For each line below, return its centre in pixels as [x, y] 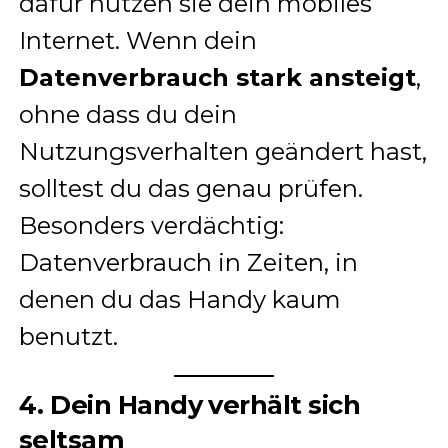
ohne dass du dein [127, 115]
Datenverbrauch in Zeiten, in [188, 263]
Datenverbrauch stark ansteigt [217, 78]
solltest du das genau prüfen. [190, 189]
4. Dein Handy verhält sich [189, 405]
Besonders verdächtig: [151, 226]
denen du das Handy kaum [179, 300]
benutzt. [68, 337]
